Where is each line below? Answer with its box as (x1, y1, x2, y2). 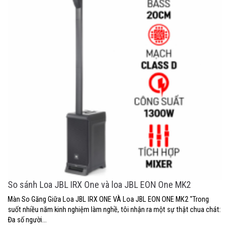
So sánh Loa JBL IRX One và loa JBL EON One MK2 (8, 179, 191, 190)
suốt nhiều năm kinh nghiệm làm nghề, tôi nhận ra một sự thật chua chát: (8, 205, 221, 214)
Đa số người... (8, 215, 47, 224)
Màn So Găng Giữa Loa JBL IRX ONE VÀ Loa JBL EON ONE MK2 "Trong (8, 195, 209, 204)
